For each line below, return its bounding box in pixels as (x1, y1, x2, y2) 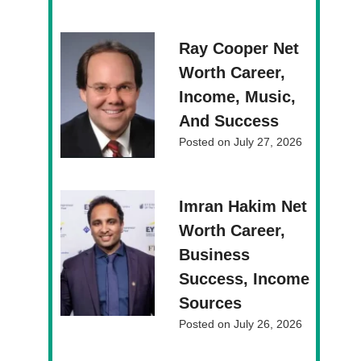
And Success (179, 111, 280, 130)
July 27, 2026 (234, 135, 303, 148)
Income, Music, (179, 87, 297, 106)
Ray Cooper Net (179, 39, 300, 57)
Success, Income (179, 269, 310, 288)
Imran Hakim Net (179, 197, 308, 215)
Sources (179, 293, 243, 312)
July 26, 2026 (234, 317, 303, 330)
